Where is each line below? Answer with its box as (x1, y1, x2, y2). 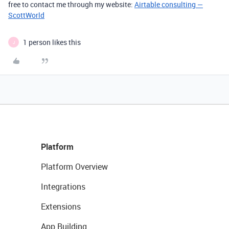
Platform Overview (41, 161, 108, 172)
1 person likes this (23, 37, 81, 47)
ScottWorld (8, 10, 44, 20)
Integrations (41, 181, 85, 192)
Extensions (41, 201, 81, 212)
